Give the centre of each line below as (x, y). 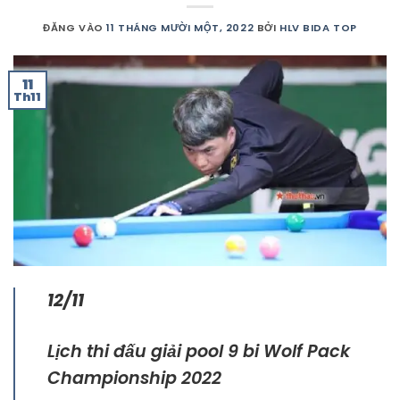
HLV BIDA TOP (318, 28)
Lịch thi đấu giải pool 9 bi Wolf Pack (199, 352)
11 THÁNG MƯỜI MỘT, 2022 (180, 28)
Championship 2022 (134, 379)
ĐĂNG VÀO (75, 28)
